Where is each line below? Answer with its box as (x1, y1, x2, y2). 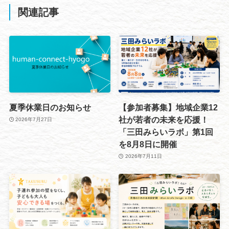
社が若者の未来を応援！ (119, 114, 209, 124)
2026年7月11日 (125, 153, 162, 159)
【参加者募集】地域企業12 (119, 102, 218, 112)
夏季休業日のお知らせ (9, 102, 91, 112)
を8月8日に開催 (119, 139, 177, 149)
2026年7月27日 (15, 117, 53, 123)
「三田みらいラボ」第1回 (119, 127, 214, 136)
